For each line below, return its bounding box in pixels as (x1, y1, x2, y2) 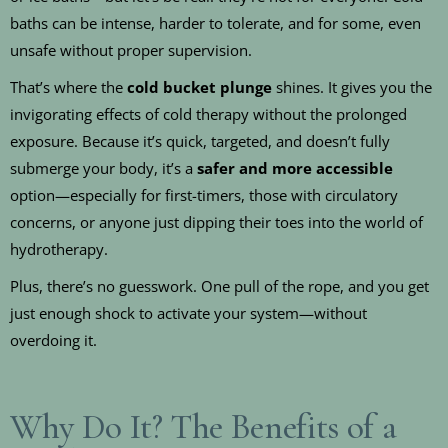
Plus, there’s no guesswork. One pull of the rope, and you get (10, 276, 429, 297)
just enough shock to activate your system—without (10, 303, 367, 324)
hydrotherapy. (10, 239, 108, 260)
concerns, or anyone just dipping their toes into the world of (10, 212, 423, 233)
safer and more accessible (197, 158, 393, 179)
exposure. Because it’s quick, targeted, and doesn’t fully (10, 131, 390, 152)
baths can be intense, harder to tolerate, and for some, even (10, 13, 421, 34)
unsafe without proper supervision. (10, 40, 252, 61)
